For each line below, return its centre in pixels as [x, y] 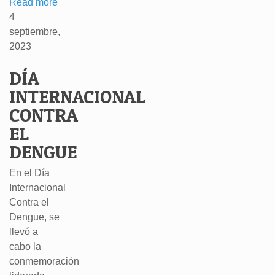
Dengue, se [34, 217]
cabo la [25, 246]
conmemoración [44, 261]
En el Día [29, 173]
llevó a [24, 232]
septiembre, [35, 32]
